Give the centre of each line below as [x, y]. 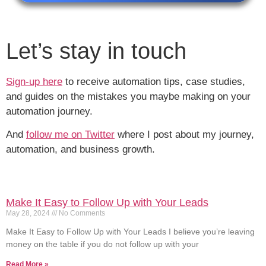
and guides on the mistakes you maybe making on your [128, 97]
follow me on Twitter [70, 135]
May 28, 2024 [29, 213]
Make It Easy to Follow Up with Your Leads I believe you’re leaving [130, 231]
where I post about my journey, [184, 135]
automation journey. [49, 112]
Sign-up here [34, 82]
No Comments [81, 213]
